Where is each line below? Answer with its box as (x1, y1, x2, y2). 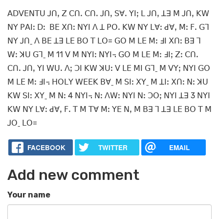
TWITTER (98, 143, 128, 153)
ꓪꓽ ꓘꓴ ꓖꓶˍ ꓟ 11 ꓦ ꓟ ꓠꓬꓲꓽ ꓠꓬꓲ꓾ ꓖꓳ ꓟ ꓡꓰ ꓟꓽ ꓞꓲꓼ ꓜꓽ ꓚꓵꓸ (7, 50, 198, 59)
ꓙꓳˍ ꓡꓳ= (7, 118, 125, 128)
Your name (7, 190, 50, 200)
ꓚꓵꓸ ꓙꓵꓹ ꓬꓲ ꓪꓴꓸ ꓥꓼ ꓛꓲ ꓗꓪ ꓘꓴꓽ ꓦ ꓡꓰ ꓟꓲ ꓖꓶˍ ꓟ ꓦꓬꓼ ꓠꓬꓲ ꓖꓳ (7, 64, 210, 73)
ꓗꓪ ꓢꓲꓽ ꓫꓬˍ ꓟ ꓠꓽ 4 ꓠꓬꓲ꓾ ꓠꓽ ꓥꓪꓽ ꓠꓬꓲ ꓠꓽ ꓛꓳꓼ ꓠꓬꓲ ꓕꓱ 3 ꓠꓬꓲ (7, 91, 210, 100)
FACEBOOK (27, 143, 66, 153)
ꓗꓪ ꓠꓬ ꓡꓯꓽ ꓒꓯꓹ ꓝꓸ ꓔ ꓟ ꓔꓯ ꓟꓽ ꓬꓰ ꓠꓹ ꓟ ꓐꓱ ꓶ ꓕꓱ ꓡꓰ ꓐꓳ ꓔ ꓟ (7, 105, 212, 114)
